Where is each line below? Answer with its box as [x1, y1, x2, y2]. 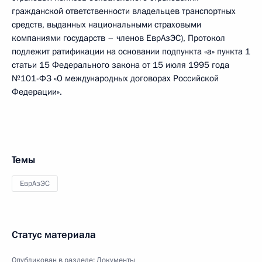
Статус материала [12, 228, 96, 242]
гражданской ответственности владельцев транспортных [12, 5, 236, 17]
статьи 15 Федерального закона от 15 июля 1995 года [12, 59, 229, 71]
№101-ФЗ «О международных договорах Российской [12, 73, 219, 84]
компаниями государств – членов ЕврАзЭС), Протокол [12, 32, 225, 44]
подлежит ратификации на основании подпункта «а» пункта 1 [12, 46, 250, 57]
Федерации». [12, 86, 62, 98]
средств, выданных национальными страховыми [12, 19, 201, 30]
